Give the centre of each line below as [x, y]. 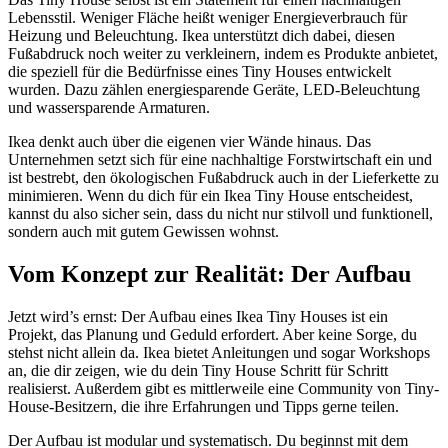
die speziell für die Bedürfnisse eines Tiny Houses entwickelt [199, 71]
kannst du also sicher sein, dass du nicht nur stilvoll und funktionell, [220, 213]
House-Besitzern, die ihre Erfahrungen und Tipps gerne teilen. [203, 406]
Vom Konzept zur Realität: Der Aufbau [209, 273]
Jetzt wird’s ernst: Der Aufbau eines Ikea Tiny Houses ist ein [198, 316]
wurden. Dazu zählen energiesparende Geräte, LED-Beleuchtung [214, 89]
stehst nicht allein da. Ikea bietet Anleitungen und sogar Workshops [219, 352]
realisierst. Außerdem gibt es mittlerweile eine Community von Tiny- [223, 388]
